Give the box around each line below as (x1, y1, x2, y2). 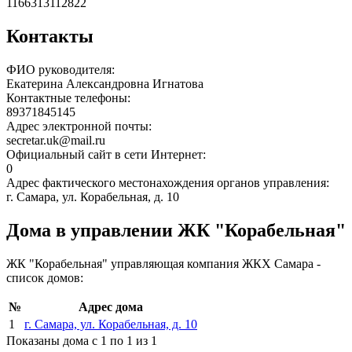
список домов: (6, 270, 83, 284)
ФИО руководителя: (6, 63, 118, 77)
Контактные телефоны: (6, 91, 134, 105)
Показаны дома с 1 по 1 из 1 (6, 333, 157, 347)
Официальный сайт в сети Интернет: (6, 148, 209, 162)
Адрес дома (79, 299, 143, 313)
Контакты (6, 26, 93, 47)
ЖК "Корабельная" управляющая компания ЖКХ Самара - (6, 256, 321, 270)
